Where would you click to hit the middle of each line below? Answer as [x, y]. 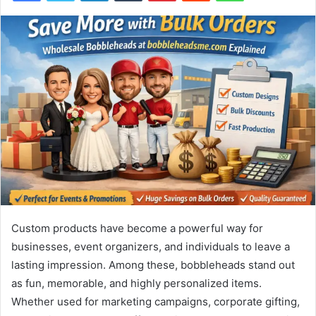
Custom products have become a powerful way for [137, 228]
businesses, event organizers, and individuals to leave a [151, 246]
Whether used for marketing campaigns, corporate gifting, [156, 301]
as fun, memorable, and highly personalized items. [136, 283]
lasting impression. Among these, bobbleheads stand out [153, 265]
